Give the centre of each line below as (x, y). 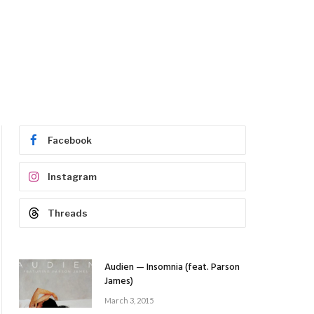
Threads (68, 213)
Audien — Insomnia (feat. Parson (172, 267)
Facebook (70, 140)
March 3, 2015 (129, 300)
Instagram (72, 177)
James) (119, 281)
